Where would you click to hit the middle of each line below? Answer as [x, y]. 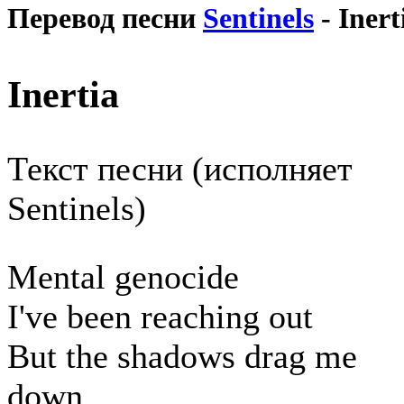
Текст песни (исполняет [180, 169]
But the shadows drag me [182, 357]
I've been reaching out [160, 317]
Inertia [63, 95]
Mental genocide [123, 277]
